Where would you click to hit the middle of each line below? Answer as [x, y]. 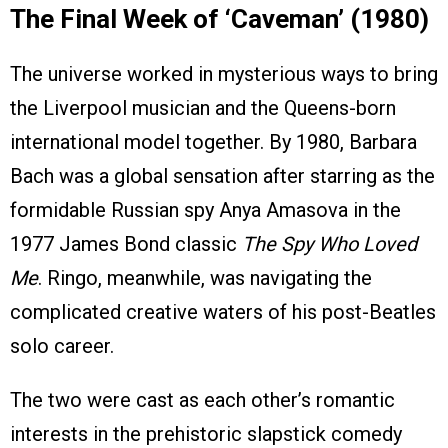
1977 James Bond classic [126, 244]
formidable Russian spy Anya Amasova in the [205, 210]
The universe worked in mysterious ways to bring [224, 74]
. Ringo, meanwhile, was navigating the [205, 278]
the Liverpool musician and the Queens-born [203, 108]
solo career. [62, 346]
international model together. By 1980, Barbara [213, 142]
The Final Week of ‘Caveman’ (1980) [219, 19]
